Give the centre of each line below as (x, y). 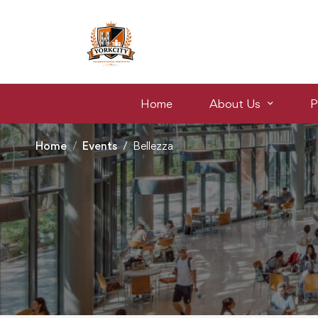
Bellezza (153, 146)
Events (100, 146)
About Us (235, 104)
